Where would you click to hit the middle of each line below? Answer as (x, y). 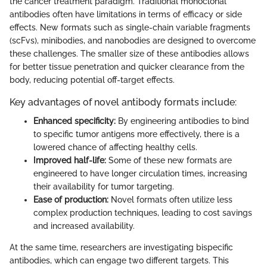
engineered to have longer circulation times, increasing (140, 173)
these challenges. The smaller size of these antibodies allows (129, 53)
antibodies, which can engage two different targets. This (119, 260)
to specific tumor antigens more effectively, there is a (136, 134)
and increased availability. (84, 226)
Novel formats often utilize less (170, 199)
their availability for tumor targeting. (104, 186)
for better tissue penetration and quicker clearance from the (127, 66)
